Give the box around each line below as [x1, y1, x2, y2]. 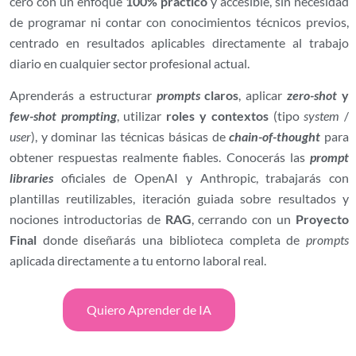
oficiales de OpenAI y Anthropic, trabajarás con [52, 169, 350, 185]
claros [199, 87, 239, 103]
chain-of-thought [229, 128, 321, 144]
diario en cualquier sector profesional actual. [9, 55, 250, 71]
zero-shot [287, 87, 338, 103]
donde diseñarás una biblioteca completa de [36, 231, 307, 247]
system [304, 107, 340, 123]
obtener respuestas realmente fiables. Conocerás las [9, 149, 311, 164]
